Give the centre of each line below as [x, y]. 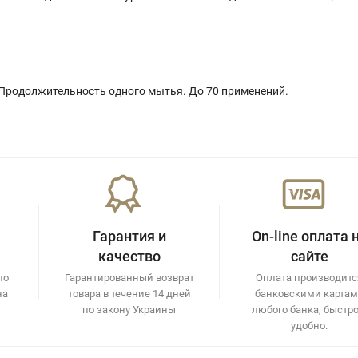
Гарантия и [129, 236]
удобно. [310, 325]
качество [129, 256]
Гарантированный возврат [129, 277]
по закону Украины [129, 309]
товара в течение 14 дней [129, 293]
